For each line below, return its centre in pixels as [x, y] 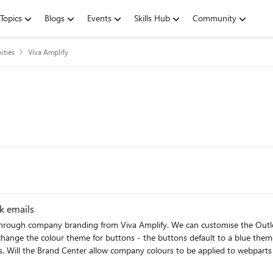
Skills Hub [152, 18]
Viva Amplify [48, 52]
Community [214, 18]
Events [99, 18]
